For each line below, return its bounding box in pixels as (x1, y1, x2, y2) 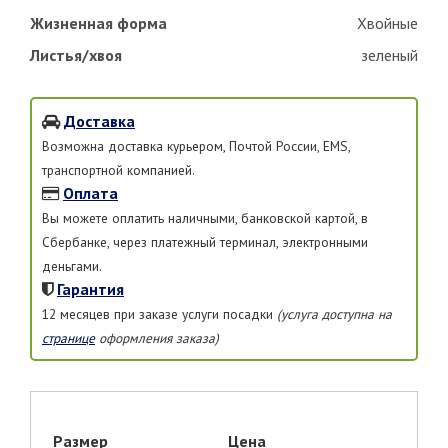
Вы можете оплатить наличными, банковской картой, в (42, 208, 368, 227)
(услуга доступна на (277, 304, 392, 323)
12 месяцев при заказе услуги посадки (42, 304, 277, 323)
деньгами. (42, 256, 102, 275)
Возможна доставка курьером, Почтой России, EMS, (42, 136, 350, 155)
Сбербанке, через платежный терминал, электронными (42, 232, 368, 251)
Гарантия (57, 278, 124, 299)
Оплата (63, 182, 118, 203)
